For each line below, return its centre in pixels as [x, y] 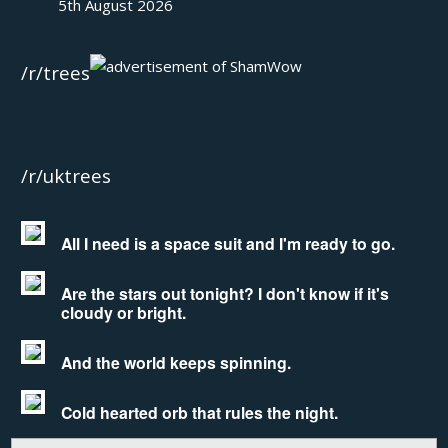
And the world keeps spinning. [176, 362]
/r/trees [56, 72]
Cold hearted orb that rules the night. [200, 412]
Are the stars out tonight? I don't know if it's [225, 293]
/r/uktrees [66, 175]
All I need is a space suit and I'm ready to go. [228, 243]
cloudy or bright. [124, 312]
